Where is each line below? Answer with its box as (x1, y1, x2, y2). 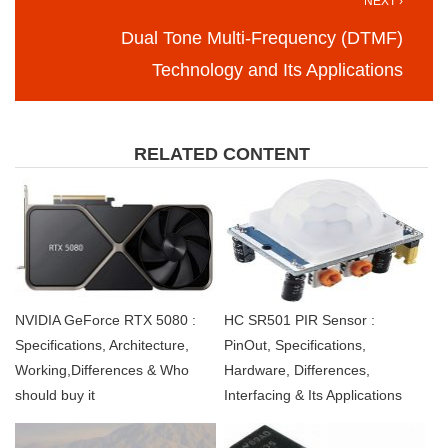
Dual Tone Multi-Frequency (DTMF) (121, 28, 403, 49)
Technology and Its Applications (152, 60, 403, 81)
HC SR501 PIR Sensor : (223, 312, 375, 329)
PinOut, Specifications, (223, 337, 366, 354)
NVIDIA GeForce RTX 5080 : (15, 312, 196, 329)
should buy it (15, 387, 95, 404)
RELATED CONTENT (133, 144, 310, 165)
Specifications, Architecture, (15, 337, 189, 354)
